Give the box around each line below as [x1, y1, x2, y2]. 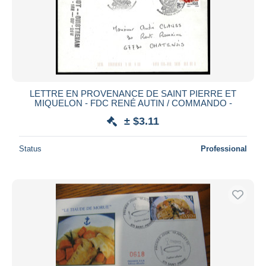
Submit [119, 14, 147, 25]
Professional [201, 144, 247, 153]
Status [19, 144, 42, 153]
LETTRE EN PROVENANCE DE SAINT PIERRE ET [30, 88, 236, 99]
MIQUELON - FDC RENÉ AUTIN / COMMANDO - [34, 97, 232, 108]
